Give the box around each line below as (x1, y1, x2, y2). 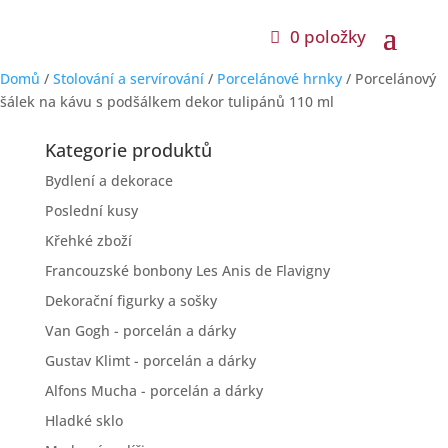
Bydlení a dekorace (44, 171, 173, 190)
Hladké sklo (44, 411, 123, 430)
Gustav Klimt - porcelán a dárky (44, 351, 256, 370)
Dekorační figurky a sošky (44, 291, 217, 310)
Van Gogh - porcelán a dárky (44, 321, 236, 340)
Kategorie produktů (44, 138, 212, 162)
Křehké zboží (44, 231, 132, 250)
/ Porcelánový (342, 69, 436, 88)
